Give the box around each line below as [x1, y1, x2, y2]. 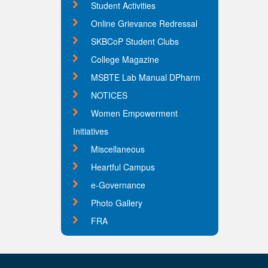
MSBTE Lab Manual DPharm [91, 71, 200, 83]
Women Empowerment [91, 107, 178, 119]
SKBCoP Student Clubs [91, 35, 179, 47]
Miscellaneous [91, 143, 145, 155]
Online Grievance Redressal [91, 17, 197, 29]
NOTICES [91, 89, 127, 101]
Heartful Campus [91, 161, 155, 173]
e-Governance [91, 179, 145, 191]
